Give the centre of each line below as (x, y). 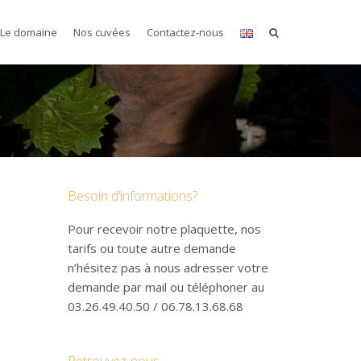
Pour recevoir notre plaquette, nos (164, 229)
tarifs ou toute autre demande (151, 248)
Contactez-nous (185, 32)
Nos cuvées (102, 32)
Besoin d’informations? (132, 196)
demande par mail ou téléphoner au (166, 287)
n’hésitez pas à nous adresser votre (168, 268)
